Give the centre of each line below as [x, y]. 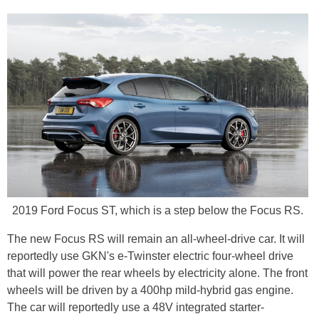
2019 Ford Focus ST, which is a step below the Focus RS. [158, 210]
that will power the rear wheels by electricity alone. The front [157, 273]
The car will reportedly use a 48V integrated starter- [136, 307]
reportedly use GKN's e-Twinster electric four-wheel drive [150, 256]
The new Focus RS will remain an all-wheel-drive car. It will [156, 239]
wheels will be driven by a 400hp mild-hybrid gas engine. [150, 290]
